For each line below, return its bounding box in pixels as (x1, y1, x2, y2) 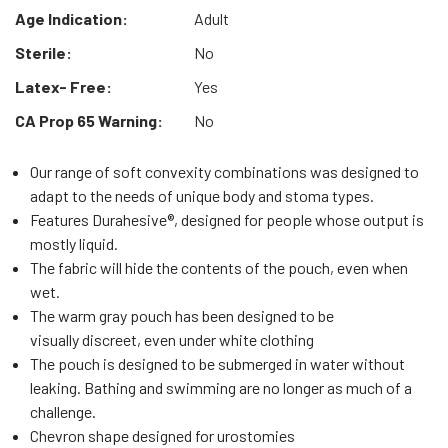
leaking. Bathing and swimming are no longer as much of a (30, 378, 412, 397)
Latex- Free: (15, 77, 112, 96)
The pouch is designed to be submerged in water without (30, 354, 405, 373)
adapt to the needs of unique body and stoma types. (30, 186, 374, 205)
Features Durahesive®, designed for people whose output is (30, 210, 424, 229)
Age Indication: (15, 9, 128, 28)
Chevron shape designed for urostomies (30, 426, 295, 445)
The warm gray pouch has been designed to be (30, 306, 334, 325)
